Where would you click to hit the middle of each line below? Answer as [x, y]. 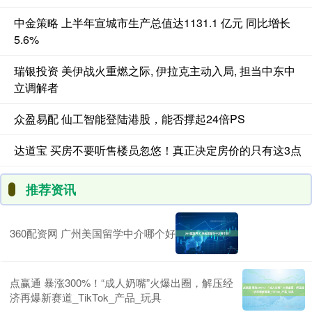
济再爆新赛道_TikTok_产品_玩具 [86, 297]
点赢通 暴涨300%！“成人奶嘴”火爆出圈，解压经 [122, 282]
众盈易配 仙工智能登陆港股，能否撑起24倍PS [130, 118]
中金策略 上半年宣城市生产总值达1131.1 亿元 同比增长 [152, 22]
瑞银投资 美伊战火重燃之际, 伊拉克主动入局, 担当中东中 [155, 70]
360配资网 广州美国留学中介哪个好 [93, 233]
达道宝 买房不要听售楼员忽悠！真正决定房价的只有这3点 [158, 150]
